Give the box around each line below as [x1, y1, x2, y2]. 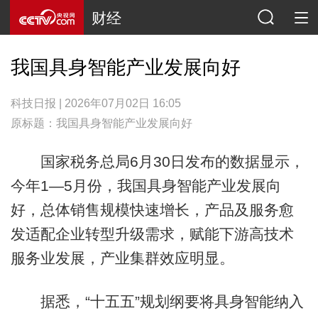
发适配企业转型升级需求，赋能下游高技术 [10, 225, 294, 242]
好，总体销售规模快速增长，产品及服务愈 [10, 201, 294, 218]
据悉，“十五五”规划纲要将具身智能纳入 [10, 293, 304, 310]
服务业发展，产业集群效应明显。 [10, 249, 234, 266]
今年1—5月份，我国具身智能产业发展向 [10, 177, 281, 194]
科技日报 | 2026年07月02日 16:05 [10, 97, 181, 109]
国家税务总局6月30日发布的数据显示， [10, 153, 305, 170]
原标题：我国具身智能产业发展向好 [10, 116, 192, 129]
